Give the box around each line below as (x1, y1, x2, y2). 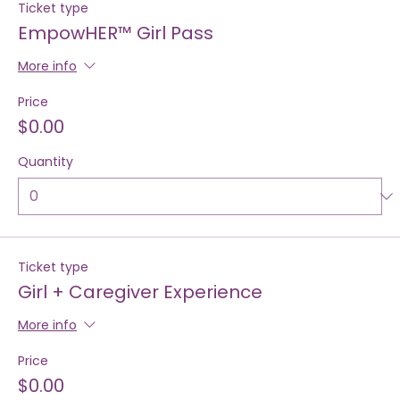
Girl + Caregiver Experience (18, 309, 262, 335)
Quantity (18, 182, 73, 201)
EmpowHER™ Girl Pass (18, 50, 213, 76)
